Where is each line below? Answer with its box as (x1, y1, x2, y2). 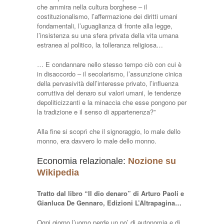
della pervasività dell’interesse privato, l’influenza (37, 78, 178, 88)
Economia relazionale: (37, 155, 128, 166)
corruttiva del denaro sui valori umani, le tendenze (37, 87, 181, 97)
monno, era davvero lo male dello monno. (37, 135, 156, 145)
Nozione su (128, 155, 176, 166)
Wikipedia (37, 167, 79, 177)
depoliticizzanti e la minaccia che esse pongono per (37, 97, 186, 107)
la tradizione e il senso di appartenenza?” (37, 106, 155, 116)
